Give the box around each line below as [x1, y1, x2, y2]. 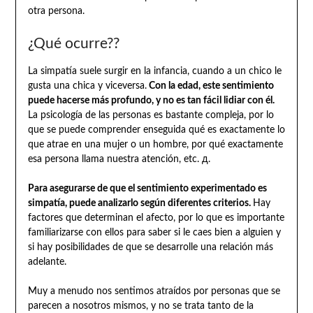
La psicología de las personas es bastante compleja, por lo [27, 110, 274, 120]
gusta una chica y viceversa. [27, 80, 147, 91]
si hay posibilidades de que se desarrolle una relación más [27, 242, 273, 252]
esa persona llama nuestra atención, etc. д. [27, 154, 210, 164]
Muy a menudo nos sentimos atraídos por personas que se [27, 286, 280, 296]
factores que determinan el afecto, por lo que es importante [27, 212, 284, 223]
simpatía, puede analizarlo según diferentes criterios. [27, 198, 253, 208]
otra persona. [27, 6, 85, 16]
